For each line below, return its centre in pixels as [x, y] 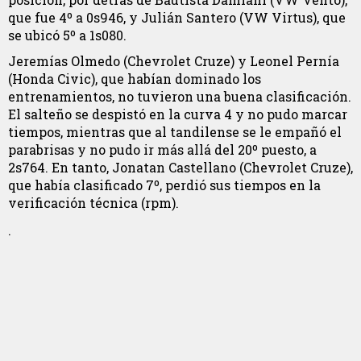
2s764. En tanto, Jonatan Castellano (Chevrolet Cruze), [180, 168]
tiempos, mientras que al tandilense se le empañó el [175, 132]
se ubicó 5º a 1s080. [67, 35]
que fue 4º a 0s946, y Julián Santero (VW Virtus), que [177, 17]
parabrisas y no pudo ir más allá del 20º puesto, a [162, 150]
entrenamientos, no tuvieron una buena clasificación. [180, 97]
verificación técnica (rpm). [93, 203]
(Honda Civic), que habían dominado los [135, 79]
